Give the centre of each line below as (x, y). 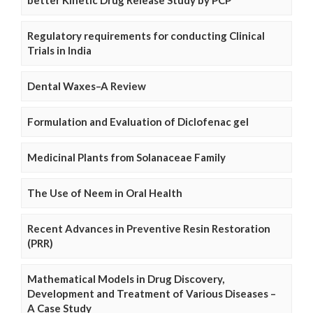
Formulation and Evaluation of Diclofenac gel (138, 122)
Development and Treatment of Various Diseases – (152, 294)
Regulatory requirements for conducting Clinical (146, 36)
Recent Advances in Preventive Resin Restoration (149, 229)
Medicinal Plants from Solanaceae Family (126, 158)
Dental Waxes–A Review (87, 86)
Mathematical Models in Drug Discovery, (126, 279)
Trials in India (59, 51)
